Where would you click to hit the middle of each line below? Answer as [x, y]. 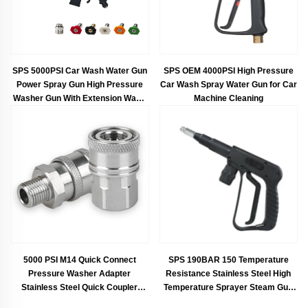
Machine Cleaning [228, 98]
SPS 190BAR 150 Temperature [228, 260]
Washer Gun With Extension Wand [80, 98]
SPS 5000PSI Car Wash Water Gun [79, 70]
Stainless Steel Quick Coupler [80, 288]
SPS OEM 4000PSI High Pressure [228, 70]
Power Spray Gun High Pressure [79, 84]
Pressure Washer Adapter [80, 274]
